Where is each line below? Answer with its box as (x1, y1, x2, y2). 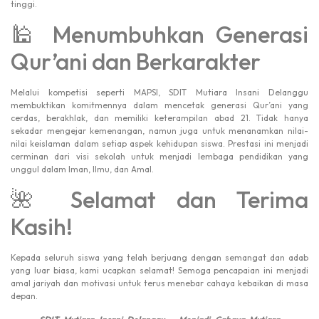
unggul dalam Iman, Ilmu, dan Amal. (11, 163, 154, 174)
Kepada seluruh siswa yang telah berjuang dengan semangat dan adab (11, 252, 308, 263)
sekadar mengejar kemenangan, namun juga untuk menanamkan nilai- (11, 125, 308, 136)
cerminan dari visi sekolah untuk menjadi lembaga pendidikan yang (11, 150, 308, 162)
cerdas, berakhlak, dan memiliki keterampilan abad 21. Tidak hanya (11, 112, 308, 123)
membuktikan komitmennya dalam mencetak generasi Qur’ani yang (11, 99, 308, 110)
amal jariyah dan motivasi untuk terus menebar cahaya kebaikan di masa (11, 278, 308, 289)
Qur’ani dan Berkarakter (11, 46, 261, 75)
